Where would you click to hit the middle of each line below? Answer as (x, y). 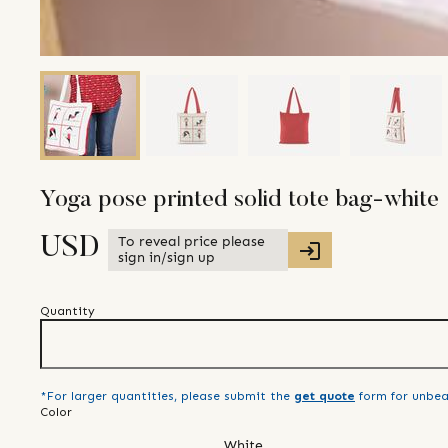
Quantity (67, 311)
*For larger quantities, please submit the (165, 396)
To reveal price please (191, 242)
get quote (324, 396)
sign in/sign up (166, 258)
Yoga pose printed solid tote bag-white (239, 200)
